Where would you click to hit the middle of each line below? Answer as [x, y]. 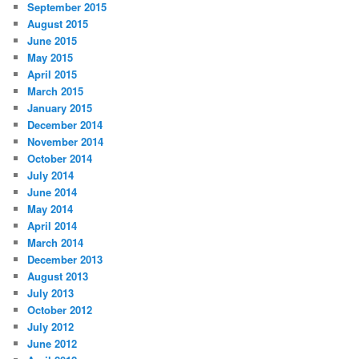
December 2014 [65, 125]
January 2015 [60, 108]
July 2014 [51, 175]
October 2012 [60, 310]
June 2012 [52, 344]
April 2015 [52, 75]
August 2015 [58, 24]
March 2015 [56, 91]
